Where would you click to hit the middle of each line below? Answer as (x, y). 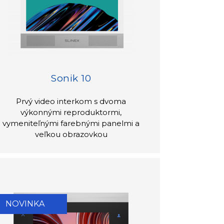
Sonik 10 (71, 78)
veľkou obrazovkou (71, 134)
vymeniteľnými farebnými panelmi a (71, 123)
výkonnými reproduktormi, (71, 112)
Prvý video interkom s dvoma (71, 101)
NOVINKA (25, 204)
